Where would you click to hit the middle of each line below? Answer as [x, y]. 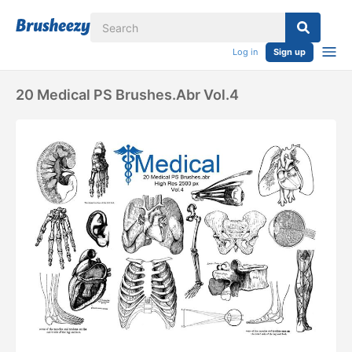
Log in [245, 52]
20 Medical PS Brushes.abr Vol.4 [127, 95]
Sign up [290, 52]
